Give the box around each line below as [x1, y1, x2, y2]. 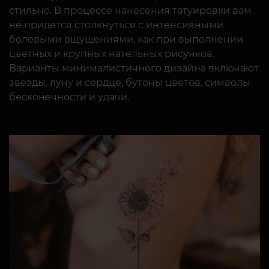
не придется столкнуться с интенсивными [9, 19, 223, 31]
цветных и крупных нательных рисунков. [9, 48, 214, 60]
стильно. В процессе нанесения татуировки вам [9, 5, 252, 17]
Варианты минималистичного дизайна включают [9, 62, 259, 74]
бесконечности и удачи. [9, 91, 129, 103]
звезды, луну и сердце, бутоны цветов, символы [9, 77, 250, 89]
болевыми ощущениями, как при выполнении [9, 34, 243, 46]
